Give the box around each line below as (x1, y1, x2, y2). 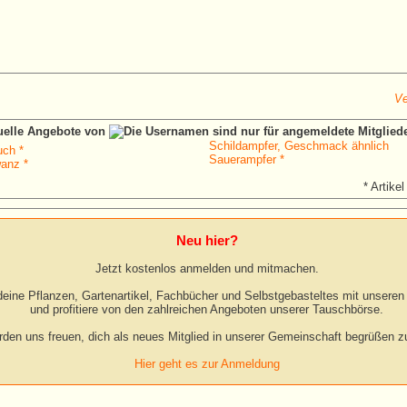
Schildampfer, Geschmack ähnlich (209, 139, 389, 153)
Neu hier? (175, 233, 238, 248)
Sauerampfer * (209, 153, 284, 166)
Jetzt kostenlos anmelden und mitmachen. (94, 262, 319, 275)
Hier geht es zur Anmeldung (134, 357, 280, 371)
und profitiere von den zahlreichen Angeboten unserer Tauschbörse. (30, 303, 383, 316)
